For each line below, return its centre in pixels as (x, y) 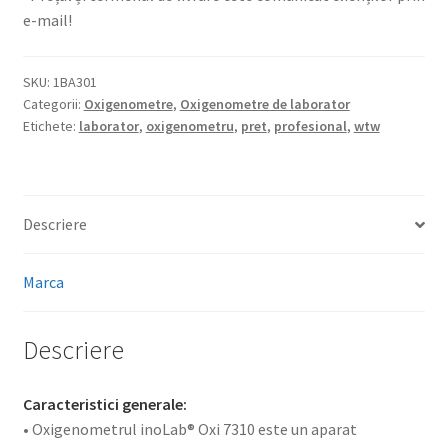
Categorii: (53, 104)
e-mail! (47, 20)
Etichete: (50, 126)
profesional (310, 126)
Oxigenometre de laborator (264, 104)
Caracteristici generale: (104, 403)
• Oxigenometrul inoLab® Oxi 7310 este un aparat (189, 428)
